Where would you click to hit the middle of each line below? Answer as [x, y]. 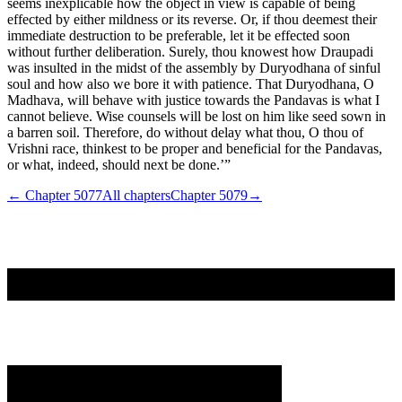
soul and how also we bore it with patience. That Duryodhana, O [191, 83]
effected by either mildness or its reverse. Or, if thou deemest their [192, 19]
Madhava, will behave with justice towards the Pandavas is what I [193, 100]
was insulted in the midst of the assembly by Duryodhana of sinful [194, 67]
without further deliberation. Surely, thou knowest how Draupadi [190, 51]
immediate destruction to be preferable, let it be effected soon [179, 35]
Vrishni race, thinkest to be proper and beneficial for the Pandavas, [195, 148]
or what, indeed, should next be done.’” [119, 164]
